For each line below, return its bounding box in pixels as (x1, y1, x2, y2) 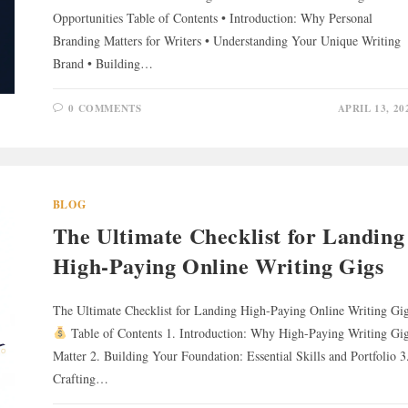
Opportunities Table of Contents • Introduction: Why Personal (52, 9, 372, 26)
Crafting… (52, 370, 108, 387)
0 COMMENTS (68, 101, 142, 116)
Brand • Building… (52, 55, 153, 72)
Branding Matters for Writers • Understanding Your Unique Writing (52, 32, 401, 49)
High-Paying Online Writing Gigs (52, 250, 384, 281)
